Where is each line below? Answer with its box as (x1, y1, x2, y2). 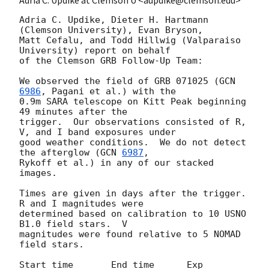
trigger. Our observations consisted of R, (19, 116, 246, 127)
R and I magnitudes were (19, 198, 144, 209)
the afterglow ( (19, 147, 100, 158)
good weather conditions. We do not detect (19, 136, 246, 148)
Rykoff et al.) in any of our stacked (19, 157, 214, 168)
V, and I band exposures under (19, 126, 176, 138)
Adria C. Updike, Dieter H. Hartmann (19, 14, 208, 25)
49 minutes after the (19, 106, 127, 117)
